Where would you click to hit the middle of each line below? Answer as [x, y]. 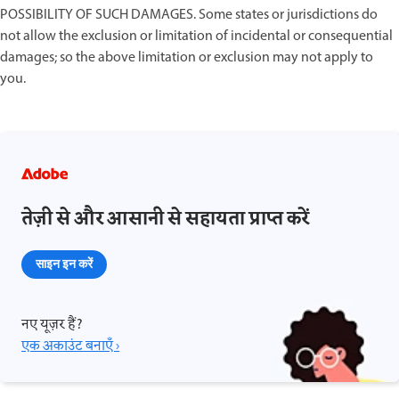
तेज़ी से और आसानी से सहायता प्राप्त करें [165, 219]
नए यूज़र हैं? [52, 325]
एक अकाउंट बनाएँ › [70, 346]
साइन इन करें [64, 263]
